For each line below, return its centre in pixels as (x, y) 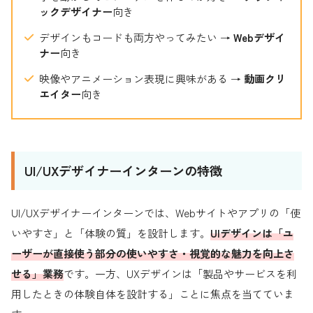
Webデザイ (259, 38)
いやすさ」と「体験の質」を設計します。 (111, 233)
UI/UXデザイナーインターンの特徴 (123, 170)
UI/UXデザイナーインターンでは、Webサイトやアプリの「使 (156, 213)
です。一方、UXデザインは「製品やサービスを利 (180, 274)
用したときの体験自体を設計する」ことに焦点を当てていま (153, 294)
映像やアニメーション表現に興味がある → (141, 79)
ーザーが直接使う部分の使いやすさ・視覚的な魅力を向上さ (153, 254)
